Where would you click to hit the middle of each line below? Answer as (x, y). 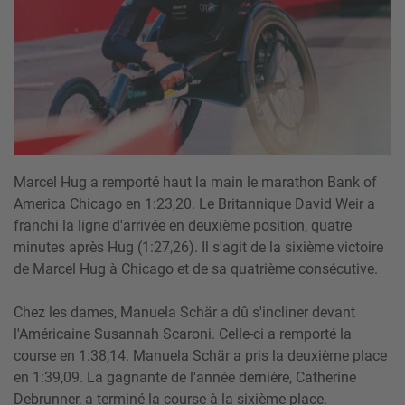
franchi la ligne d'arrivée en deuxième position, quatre (183, 226)
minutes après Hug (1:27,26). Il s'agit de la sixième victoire (198, 248)
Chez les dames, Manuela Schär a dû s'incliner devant (184, 313)
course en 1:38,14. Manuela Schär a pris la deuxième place (200, 356)
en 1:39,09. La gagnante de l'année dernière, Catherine (185, 378)
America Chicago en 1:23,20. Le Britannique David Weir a (194, 204)
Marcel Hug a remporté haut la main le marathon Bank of (195, 183)
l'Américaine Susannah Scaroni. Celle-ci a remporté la (183, 334)
